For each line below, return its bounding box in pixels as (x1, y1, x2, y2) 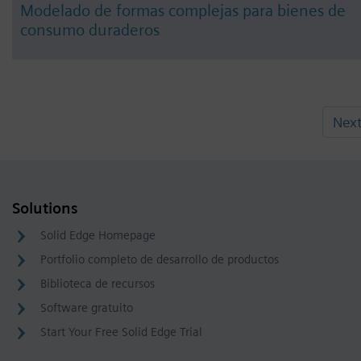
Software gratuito (40, 301, 133, 316)
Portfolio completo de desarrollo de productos (40, 252, 279, 268)
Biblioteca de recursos (40, 276, 155, 292)
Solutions (12, 199, 78, 218)
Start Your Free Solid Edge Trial (40, 325, 202, 340)
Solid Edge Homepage (40, 228, 156, 243)
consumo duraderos (20, 20, 160, 40)
